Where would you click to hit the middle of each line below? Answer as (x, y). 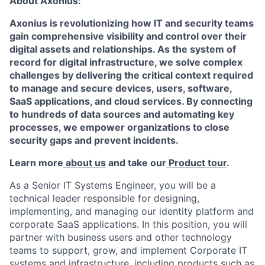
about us (85, 163)
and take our (136, 163)
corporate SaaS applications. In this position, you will (128, 224)
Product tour (196, 163)
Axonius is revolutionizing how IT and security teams (132, 23)
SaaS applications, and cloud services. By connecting (131, 101)
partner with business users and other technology (121, 237)
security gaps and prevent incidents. (94, 140)
